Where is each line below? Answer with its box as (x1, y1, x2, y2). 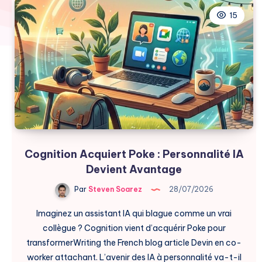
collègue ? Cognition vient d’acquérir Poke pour (42, 222, 226, 233)
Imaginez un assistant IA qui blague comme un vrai (36, 208, 232, 219)
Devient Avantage (86, 162, 182, 176)
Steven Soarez (86, 185, 142, 194)
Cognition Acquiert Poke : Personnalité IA (24, 147, 244, 161)
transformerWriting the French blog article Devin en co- (26, 237, 242, 248)
